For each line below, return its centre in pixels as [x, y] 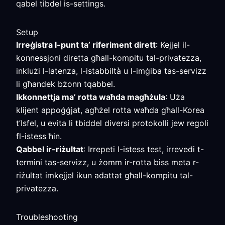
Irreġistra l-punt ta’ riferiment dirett [86, 45]
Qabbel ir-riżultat [50, 149]
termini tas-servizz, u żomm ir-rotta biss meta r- [107, 162]
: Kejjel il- [173, 45]
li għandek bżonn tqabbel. [66, 84]
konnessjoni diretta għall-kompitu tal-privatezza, [109, 58]
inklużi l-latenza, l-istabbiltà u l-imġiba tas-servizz [111, 71]
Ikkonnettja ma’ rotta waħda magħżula [91, 97]
